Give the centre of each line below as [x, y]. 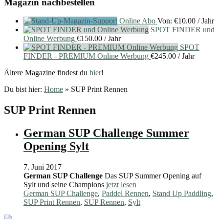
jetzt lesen [121, 185]
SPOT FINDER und [183, 30]
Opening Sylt [56, 146]
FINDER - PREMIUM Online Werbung [86, 56]
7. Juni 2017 [43, 167]
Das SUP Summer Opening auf [152, 176]
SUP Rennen [104, 202]
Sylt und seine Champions [65, 185]
